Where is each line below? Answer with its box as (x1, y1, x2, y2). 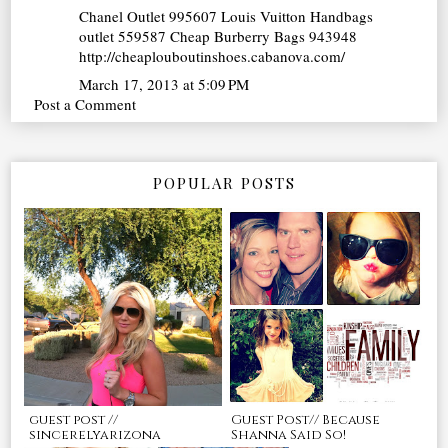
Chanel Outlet (79, 6, 166, 27)
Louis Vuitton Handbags (221, 6, 374, 27)
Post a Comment (34, 93, 137, 114)
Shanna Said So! (231, 425, 346, 444)
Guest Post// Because (231, 410, 380, 429)
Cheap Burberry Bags (170, 26, 306, 47)
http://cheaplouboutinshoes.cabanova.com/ (79, 46, 346, 67)
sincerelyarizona (29, 425, 162, 444)
